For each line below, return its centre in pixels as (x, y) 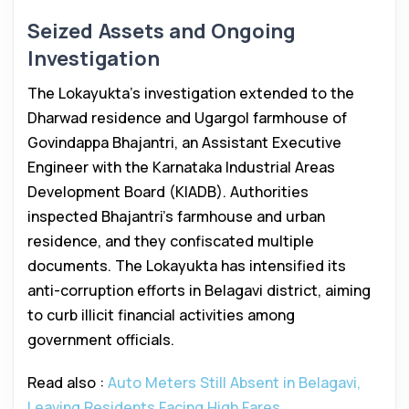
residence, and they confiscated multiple (171, 241)
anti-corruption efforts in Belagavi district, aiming (199, 290)
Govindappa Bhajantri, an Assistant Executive (184, 142)
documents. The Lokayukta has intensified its (187, 266)
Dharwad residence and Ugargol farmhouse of (187, 118)
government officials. (101, 340)
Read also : (68, 383)
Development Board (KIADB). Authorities (168, 192)
